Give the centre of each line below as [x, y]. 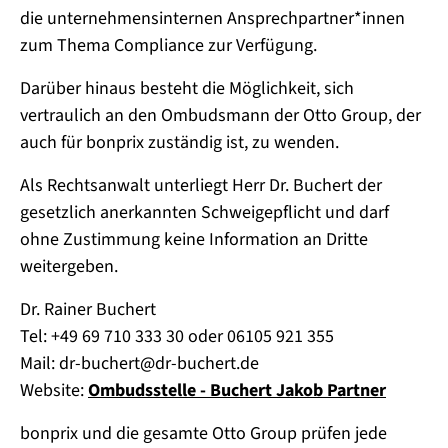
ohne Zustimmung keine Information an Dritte [194, 240]
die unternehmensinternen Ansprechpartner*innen [212, 19]
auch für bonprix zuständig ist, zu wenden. [179, 143]
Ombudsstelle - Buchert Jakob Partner [237, 391]
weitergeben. [69, 267]
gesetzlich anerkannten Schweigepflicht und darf [204, 213]
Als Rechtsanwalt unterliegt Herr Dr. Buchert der [201, 186]
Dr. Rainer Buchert [88, 310]
